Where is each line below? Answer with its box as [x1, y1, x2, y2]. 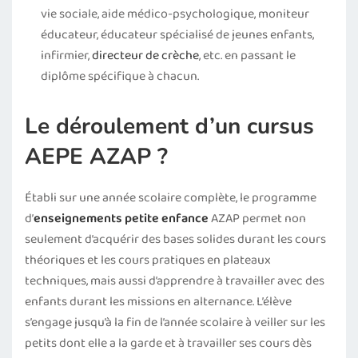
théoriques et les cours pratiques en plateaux [25, 250, 271, 270]
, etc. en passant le [199, 46, 296, 66]
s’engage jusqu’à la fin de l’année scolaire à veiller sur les [25, 312, 325, 332]
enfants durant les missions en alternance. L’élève [25, 292, 292, 312]
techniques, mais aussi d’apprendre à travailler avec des [25, 271, 324, 291]
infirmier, [41, 46, 92, 66]
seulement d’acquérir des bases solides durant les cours [25, 229, 326, 249]
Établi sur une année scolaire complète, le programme [25, 188, 316, 208]
